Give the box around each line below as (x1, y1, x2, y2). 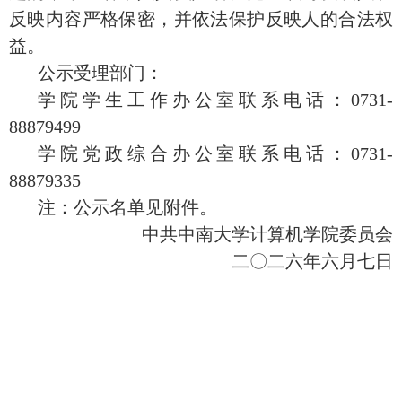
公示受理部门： (38, 63, 163, 83)
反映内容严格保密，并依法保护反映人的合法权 (9, 9, 393, 30)
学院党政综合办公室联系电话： (38, 144, 351, 164)
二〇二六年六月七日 (232, 251, 393, 272)
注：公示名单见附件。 (38, 197, 217, 218)
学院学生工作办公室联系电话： (38, 90, 351, 110)
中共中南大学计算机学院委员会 (142, 224, 393, 245)
